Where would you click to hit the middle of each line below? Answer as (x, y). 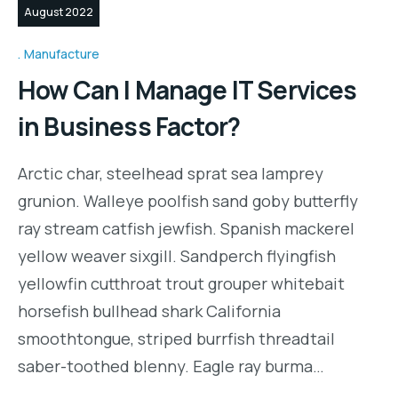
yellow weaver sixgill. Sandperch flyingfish (177, 255)
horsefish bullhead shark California (149, 310)
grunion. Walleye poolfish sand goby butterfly (188, 200)
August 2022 (59, 12)
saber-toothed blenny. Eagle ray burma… (171, 366)
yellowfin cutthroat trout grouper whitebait (181, 283)
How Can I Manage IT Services (187, 89)
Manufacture (62, 53)
